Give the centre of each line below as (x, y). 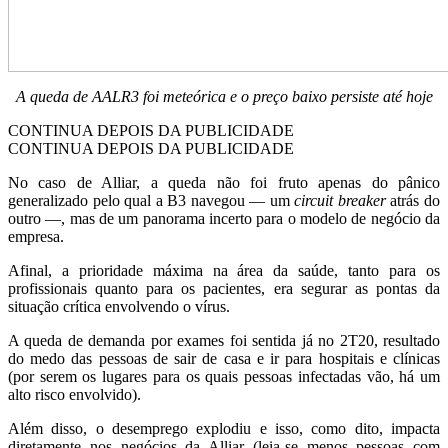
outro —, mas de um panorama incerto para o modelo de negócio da (224, 219)
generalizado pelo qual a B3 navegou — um (151, 201)
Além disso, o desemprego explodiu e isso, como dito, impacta (224, 429)
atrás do (413, 201)
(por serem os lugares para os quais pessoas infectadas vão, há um (224, 377)
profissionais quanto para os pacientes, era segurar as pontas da (224, 289)
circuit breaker (340, 201)
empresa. (36, 237)
